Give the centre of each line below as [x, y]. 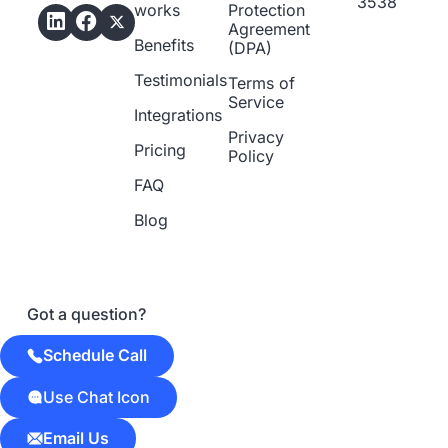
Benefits [164, 44]
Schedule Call [95, 355]
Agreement [269, 28]
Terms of [262, 82]
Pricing [160, 149]
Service [256, 101]
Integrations [178, 114]
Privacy [256, 136]
